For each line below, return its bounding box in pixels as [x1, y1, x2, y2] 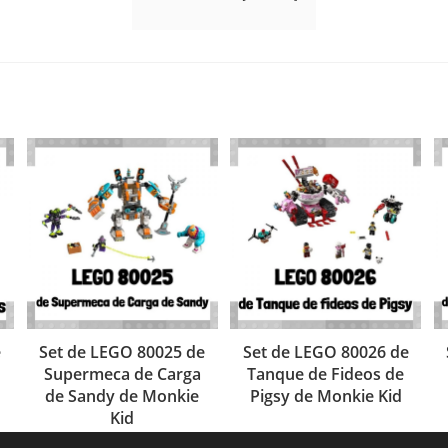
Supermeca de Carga [43, 362, 201, 385]
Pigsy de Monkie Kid [249, 384, 402, 407]
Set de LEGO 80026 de [242, 340, 409, 363]
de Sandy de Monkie [45, 384, 200, 407]
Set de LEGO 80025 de [39, 340, 206, 363]
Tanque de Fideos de [247, 362, 405, 385]
